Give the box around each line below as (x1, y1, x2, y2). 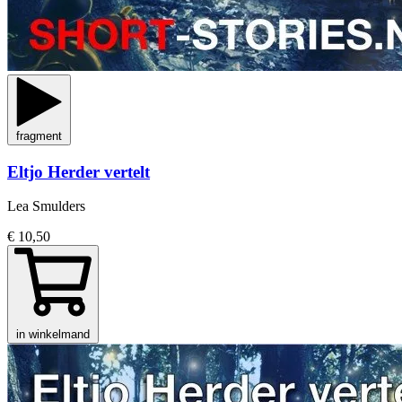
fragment (16, 129, 62, 143)
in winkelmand (16, 328, 90, 342)
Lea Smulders (7, 198, 85, 214)
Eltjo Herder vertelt (7, 162, 150, 181)
